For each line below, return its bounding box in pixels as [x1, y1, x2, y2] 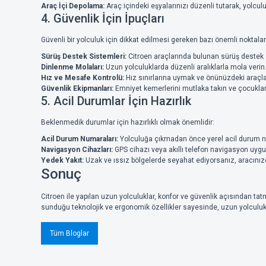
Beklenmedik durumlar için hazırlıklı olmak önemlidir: [41, 118, 214, 126]
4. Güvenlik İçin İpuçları [41, 11, 164, 26]
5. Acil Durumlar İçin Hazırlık [41, 93, 191, 108]
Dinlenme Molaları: [41, 62, 104, 71]
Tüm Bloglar [50, 229, 89, 237]
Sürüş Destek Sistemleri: [41, 52, 126, 61]
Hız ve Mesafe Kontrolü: [41, 73, 124, 82]
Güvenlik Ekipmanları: [41, 84, 113, 93]
